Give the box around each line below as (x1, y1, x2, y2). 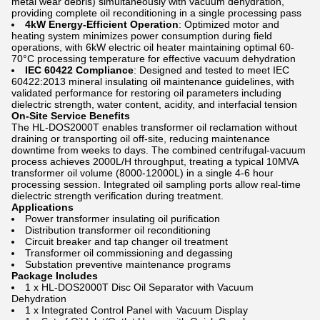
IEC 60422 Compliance (25, 64, 134, 76)
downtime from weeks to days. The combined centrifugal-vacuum (11, 144, 306, 156)
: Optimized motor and (179, 19, 279, 30)
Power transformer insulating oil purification (25, 213, 220, 224)
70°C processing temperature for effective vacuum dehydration (11, 53, 296, 64)
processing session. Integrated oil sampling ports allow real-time (11, 179, 301, 190)
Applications (11, 201, 74, 213)
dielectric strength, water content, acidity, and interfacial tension (11, 99, 297, 110)
